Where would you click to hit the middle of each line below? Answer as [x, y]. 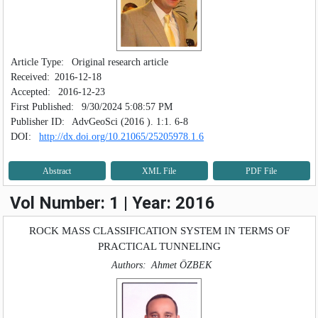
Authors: [129, 265]
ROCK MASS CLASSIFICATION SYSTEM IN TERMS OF [159, 230]
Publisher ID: [38, 121]
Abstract [57, 171]
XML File [159, 171]
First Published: [44, 106]
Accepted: [31, 92]
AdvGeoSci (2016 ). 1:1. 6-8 [129, 121]
